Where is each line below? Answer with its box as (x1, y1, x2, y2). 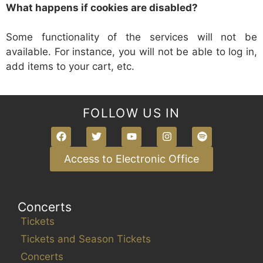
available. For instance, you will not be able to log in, (6, 46, 257, 58)
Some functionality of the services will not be (6, 31, 257, 43)
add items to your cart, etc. (6, 60, 134, 72)
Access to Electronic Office (64, 152, 199, 165)
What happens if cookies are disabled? (6, 1, 198, 14)
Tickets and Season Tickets (21, 232, 151, 245)
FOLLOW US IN (83, 105, 180, 120)
